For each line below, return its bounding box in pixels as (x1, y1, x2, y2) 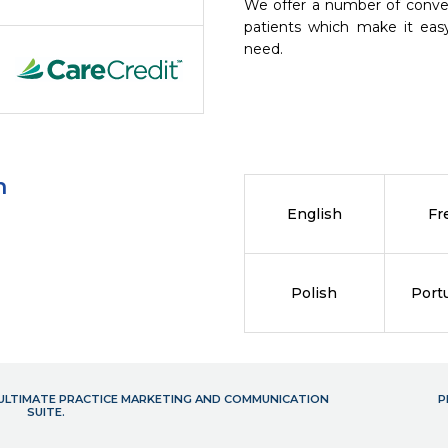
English (286, 205, 342, 223)
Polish (291, 284, 338, 302)
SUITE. (26, 405, 65, 419)
